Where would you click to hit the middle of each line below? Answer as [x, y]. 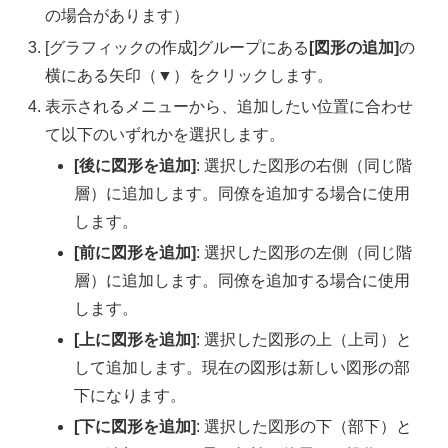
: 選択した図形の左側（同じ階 [304, 253]
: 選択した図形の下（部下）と [304, 427]
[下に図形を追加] [135, 427]
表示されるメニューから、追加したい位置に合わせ [229, 106]
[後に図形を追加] [135, 165]
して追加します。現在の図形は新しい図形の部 [242, 368]
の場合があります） [117, 16]
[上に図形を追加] [135, 340]
